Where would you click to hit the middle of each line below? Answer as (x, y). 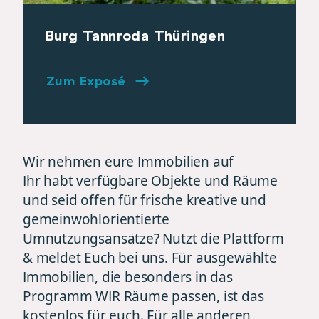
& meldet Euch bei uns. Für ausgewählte (150, 257)
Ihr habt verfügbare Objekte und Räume (150, 181)
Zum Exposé (86, 80)
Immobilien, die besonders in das (128, 277)
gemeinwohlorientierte (96, 219)
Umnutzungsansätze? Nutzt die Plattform (153, 238)
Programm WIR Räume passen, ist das (143, 296)
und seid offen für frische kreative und (145, 200)
